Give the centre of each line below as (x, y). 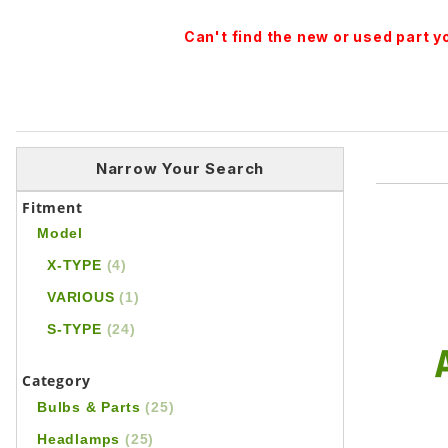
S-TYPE (77, 329)
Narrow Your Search (180, 169)
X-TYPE (77, 265)
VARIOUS (83, 297)
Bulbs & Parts (91, 407)
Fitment (52, 208)
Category (56, 381)
